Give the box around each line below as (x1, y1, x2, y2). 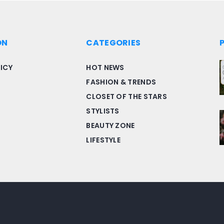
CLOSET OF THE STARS (86, 91, 167, 101)
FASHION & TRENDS (86, 77, 156, 87)
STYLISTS (86, 106, 119, 116)
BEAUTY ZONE (86, 120, 135, 130)
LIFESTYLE (86, 135, 121, 145)
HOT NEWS (86, 62, 124, 72)
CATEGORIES (86, 37, 141, 48)
